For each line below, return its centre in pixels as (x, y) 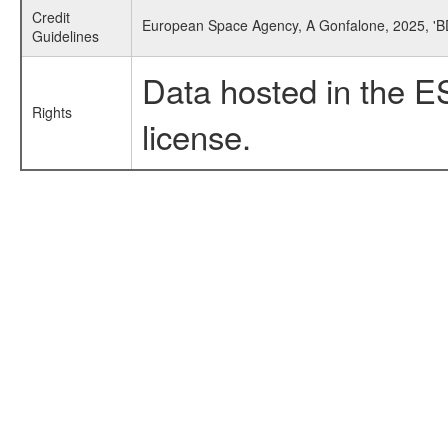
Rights (51, 112)
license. (196, 135)
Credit (50, 17)
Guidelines (65, 36)
